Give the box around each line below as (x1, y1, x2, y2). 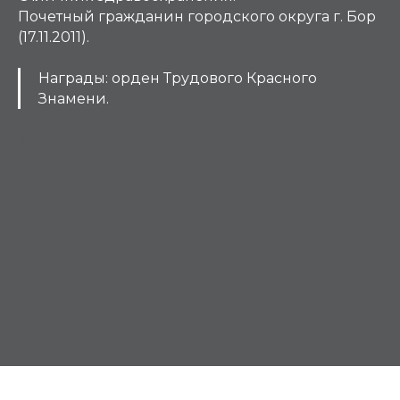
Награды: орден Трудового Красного (38, 70, 317, 87)
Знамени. (38, 90, 109, 107)
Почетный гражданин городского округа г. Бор (18, 8, 376, 25)
